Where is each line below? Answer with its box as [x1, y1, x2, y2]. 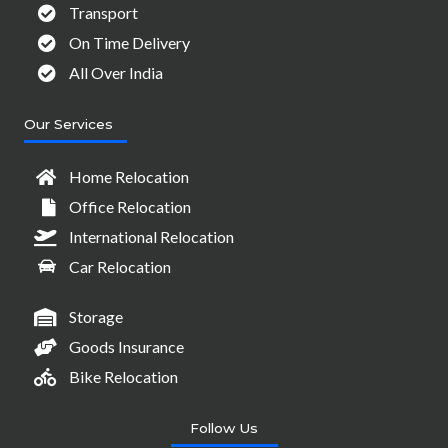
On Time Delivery [69, 32, 191, 52]
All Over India [69, 62, 164, 82]
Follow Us [190, 419, 258, 436]
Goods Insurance [69, 336, 185, 356]
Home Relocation [69, 166, 190, 186]
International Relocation [69, 226, 235, 246]
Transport [69, 2, 139, 22]
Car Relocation [69, 256, 172, 276]
